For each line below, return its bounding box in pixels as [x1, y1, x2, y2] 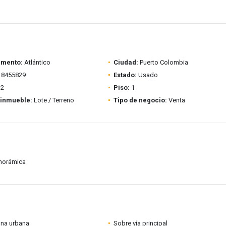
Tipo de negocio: [113, 96, 167, 104]
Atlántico [22, 59, 50, 66]
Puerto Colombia [138, 59, 188, 66]
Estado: [113, 71, 137, 79]
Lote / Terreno [32, 96, 74, 104]
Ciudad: [113, 59, 138, 66]
